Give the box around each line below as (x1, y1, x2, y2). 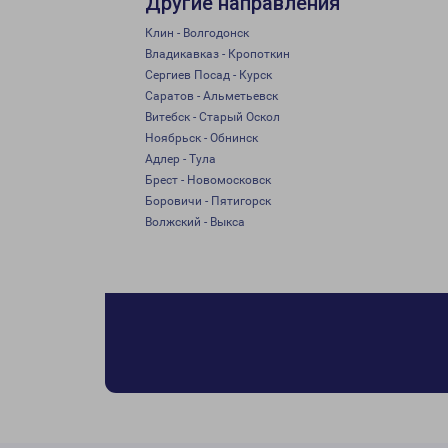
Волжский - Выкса (145, 215, 245, 229)
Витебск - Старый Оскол (145, 110, 280, 124)
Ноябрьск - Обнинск (145, 131, 258, 145)
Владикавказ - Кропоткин (145, 47, 290, 61)
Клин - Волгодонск (145, 26, 249, 40)
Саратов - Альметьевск (145, 89, 278, 103)
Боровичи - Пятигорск (145, 194, 271, 208)
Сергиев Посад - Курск (145, 68, 272, 82)
